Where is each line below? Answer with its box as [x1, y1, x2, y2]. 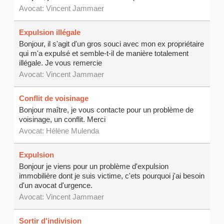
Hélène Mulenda [46, 127, 99, 135]
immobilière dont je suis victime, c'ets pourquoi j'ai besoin [19, 172, 205, 180]
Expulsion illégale [19, 28, 81, 36]
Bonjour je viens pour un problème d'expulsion [19, 162, 169, 170]
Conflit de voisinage [19, 94, 89, 102]
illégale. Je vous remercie [19, 59, 102, 67]
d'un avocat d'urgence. [19, 181, 93, 189]
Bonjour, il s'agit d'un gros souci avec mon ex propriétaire [19, 40, 204, 48]
